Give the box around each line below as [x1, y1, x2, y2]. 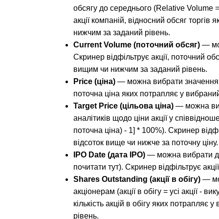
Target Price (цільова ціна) [73, 102, 174, 110]
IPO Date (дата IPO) [73, 151, 145, 159]
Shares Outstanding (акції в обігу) [73, 175, 200, 184]
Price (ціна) [73, 77, 115, 86]
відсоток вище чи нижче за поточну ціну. [73, 138, 218, 147]
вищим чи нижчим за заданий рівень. [73, 65, 207, 74]
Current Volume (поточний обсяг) [73, 41, 200, 49]
